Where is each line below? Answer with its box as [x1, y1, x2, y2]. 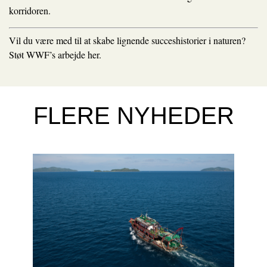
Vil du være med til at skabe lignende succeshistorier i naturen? [9, 34, 246, 46]
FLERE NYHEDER [33, 103, 234, 129]
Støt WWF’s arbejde [9, 48, 88, 61]
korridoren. [9, 4, 51, 17]
